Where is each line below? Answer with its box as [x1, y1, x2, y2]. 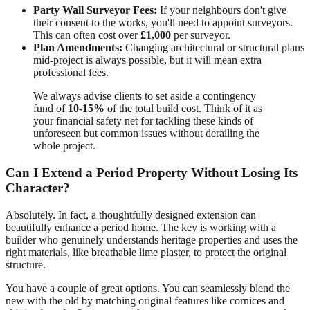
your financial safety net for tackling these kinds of [33, 115, 253, 127]
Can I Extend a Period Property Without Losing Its [6, 165, 298, 180]
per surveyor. [171, 29, 230, 42]
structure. [6, 258, 46, 271]
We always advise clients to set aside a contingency [33, 90, 256, 102]
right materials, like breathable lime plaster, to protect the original [6, 246, 286, 258]
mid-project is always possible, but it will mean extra [33, 54, 262, 66]
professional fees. [33, 66, 109, 79]
